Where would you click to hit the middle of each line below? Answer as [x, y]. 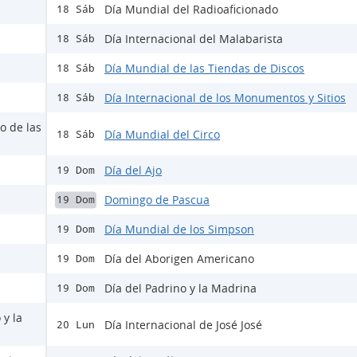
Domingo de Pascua [157, 200]
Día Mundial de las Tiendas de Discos [204, 69]
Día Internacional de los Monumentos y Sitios [225, 98]
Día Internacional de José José [183, 324]
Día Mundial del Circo [162, 134]
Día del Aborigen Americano [179, 259]
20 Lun [76, 324]
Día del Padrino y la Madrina [180, 288]
